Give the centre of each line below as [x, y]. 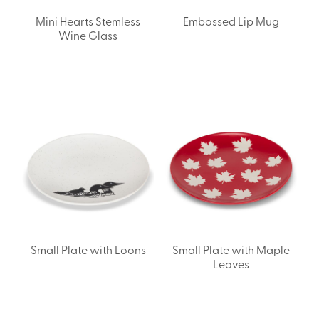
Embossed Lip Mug [231, 20]
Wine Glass [88, 35]
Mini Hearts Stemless [88, 20]
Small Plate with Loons [88, 249]
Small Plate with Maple [231, 249]
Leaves [231, 263]
